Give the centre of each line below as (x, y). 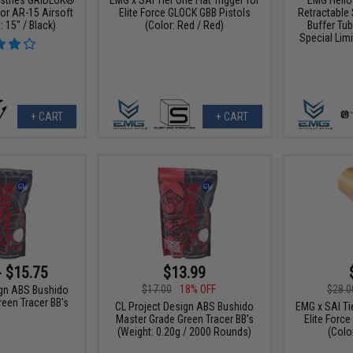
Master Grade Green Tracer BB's (184, 320)
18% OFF (197, 290)
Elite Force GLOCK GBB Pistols (184, 12)
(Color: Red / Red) (185, 25)
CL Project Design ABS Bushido (185, 307)
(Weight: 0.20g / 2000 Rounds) (185, 332)
